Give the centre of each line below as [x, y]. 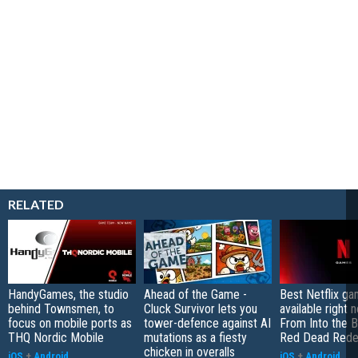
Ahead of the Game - [195, 295]
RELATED [36, 205]
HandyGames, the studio [68, 295]
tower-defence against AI [207, 324]
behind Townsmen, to [61, 309]
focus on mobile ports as [70, 324]
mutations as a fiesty [195, 338]
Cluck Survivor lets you [201, 309]
